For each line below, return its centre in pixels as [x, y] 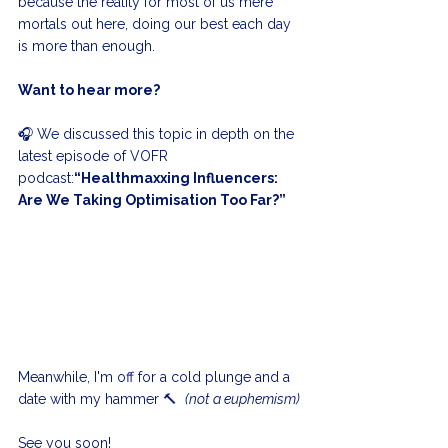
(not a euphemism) [242, 399]
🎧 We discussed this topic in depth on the [158, 134]
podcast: [46, 178]
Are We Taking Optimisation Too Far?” [152, 200]
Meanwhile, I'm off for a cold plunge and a [156, 377]
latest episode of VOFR [95, 156]
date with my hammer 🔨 [101, 399]
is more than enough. [86, 46]
